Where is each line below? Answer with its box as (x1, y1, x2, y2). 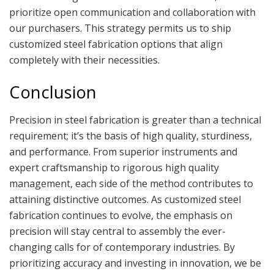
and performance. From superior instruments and (9, 144, 237, 158)
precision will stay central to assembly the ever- (9, 224, 226, 238)
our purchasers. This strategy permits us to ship (9, 21, 231, 35)
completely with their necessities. (9, 53, 160, 67)
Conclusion (9, 81, 97, 104)
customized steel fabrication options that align (9, 37, 223, 51)
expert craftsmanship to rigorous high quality (9, 160, 219, 174)
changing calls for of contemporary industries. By (9, 240, 235, 254)
